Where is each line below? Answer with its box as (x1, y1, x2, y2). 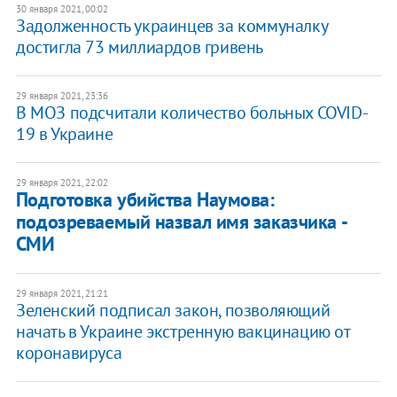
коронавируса (15, 341, 122, 365)
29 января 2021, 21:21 (15, 287, 108, 300)
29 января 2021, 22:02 (15, 176, 108, 190)
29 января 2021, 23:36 (15, 90, 108, 103)
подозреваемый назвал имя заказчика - (15, 209, 346, 235)
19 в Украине (15, 122, 113, 146)
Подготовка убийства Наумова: (15, 187, 275, 213)
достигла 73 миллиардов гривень (15, 35, 263, 59)
